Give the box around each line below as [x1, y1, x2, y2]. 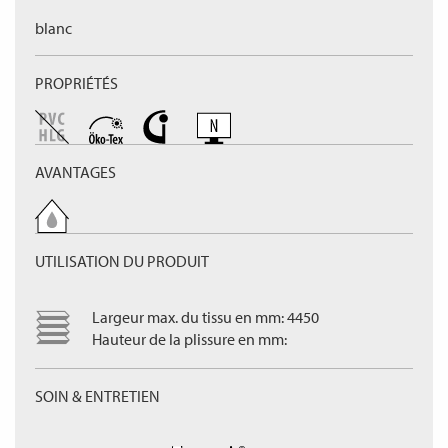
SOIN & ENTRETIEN [35, 386, 160, 406]
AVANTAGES [35, 162, 116, 182]
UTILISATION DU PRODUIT [35, 251, 209, 271]
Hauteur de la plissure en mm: [92, 329, 287, 349]
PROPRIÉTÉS [35, 73, 118, 93]
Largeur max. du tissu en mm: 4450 [92, 307, 319, 327]
